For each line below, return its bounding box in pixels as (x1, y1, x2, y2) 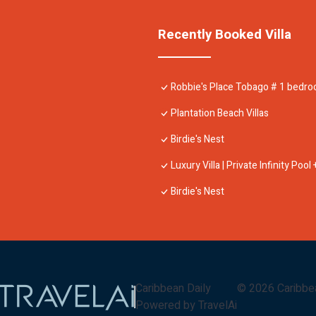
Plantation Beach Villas (171, 105, 269, 121)
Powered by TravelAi (135, 297, 237, 315)
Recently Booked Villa (158, 24, 291, 44)
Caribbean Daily (135, 280, 211, 298)
